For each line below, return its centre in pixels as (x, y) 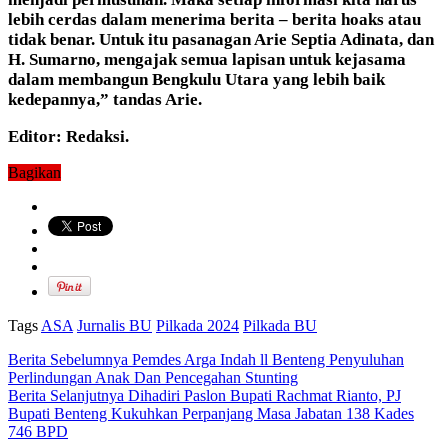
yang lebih (313, 79)
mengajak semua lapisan (196, 59)
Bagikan (34, 172)
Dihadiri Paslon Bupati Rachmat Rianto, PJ (262, 395)
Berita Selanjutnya (66, 395)
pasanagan (213, 39)
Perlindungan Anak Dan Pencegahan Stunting (153, 377)
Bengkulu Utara (212, 79)
